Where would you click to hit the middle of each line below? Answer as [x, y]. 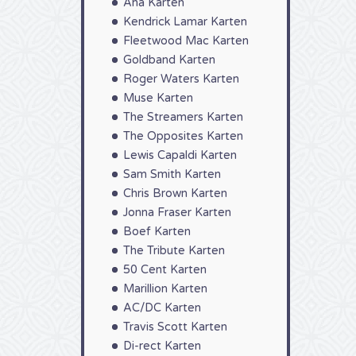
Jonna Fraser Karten [177, 213]
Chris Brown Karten [175, 193]
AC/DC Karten [162, 308]
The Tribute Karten [174, 251]
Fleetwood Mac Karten [186, 41]
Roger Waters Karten [181, 79]
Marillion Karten [165, 289]
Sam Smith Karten [172, 174]
